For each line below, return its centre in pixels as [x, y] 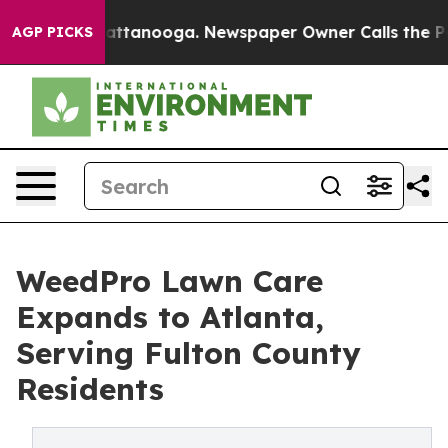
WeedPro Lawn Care [169, 281]
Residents [90, 389]
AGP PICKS [52, 32]
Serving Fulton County [188, 353]
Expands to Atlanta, [170, 317]
